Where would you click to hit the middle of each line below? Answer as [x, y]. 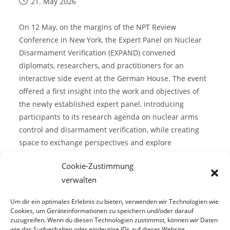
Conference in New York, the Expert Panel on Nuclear [111, 40]
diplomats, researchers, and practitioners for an [102, 65]
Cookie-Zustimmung [98, 166]
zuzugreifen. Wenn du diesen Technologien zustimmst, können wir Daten [114, 220]
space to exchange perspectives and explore [95, 142]
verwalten [79, 180]
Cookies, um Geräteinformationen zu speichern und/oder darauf [102, 211]
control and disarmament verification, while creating [109, 129]
